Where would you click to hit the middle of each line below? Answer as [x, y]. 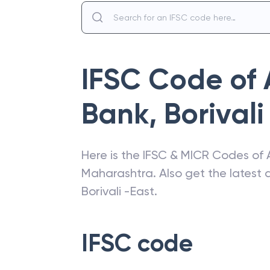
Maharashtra [117, 173]
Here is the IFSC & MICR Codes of [174, 155]
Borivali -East [118, 191]
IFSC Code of [172, 80]
